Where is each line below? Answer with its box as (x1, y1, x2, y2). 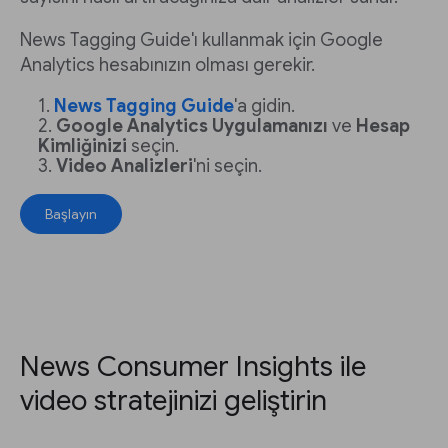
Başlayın (45, 204, 97, 223)
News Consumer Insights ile (20, 349, 366, 385)
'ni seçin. (193, 155, 262, 178)
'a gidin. (234, 95, 295, 118)
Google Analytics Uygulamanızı (56, 115, 328, 138)
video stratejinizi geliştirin (20, 383, 327, 419)
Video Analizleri (56, 155, 193, 178)
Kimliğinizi (38, 135, 127, 158)
